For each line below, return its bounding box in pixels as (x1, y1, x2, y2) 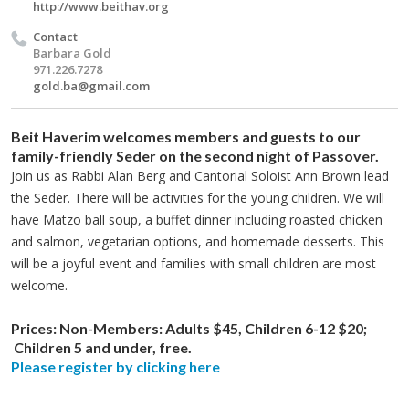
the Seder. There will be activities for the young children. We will (11, 189, 384, 206)
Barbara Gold (33, 45, 111, 61)
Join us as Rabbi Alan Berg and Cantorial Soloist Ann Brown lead (11, 167, 389, 184)
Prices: (11, 320, 57, 337)
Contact (33, 28, 78, 45)
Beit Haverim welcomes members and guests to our (11, 128, 361, 145)
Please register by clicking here (11, 358, 220, 375)
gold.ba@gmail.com (33, 78, 150, 94)
